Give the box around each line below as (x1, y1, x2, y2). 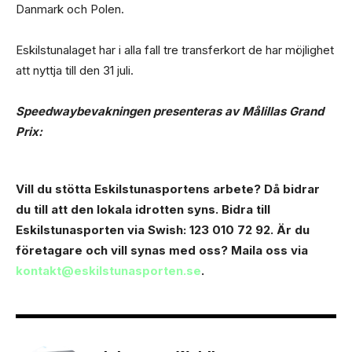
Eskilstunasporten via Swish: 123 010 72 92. (16, 222, 277, 237)
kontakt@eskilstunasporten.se (16, 262, 201, 278)
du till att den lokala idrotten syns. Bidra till (16, 201, 270, 217)
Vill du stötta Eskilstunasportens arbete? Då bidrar (16, 181, 320, 196)
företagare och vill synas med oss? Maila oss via (16, 242, 308, 258)
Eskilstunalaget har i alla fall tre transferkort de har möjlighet (16, 42, 334, 57)
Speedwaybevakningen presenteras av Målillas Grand (16, 103, 324, 119)
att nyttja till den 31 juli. (16, 62, 134, 78)
